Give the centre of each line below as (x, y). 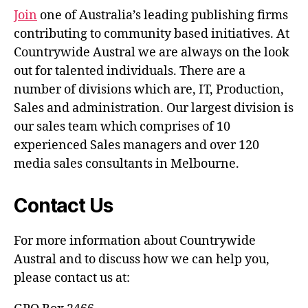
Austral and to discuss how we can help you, (142, 259)
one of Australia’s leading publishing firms (163, 15)
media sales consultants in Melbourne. (126, 164)
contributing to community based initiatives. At (152, 34)
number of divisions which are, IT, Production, (149, 89)
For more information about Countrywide (135, 241)
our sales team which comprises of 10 (122, 126)
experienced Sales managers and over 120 (136, 145)
